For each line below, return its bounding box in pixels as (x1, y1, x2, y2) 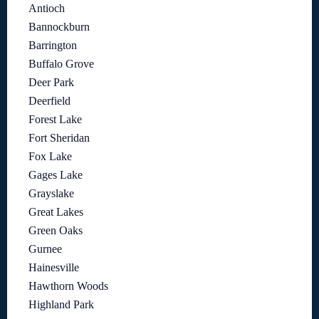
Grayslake (28, 187, 74, 200)
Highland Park (28, 298, 94, 311)
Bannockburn (28, 21, 90, 33)
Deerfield (28, 95, 70, 108)
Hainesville (28, 261, 79, 274)
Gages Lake (28, 169, 83, 182)
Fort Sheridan (28, 132, 90, 145)
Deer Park (28, 76, 74, 89)
